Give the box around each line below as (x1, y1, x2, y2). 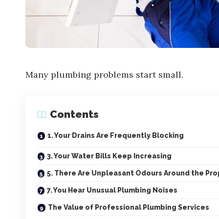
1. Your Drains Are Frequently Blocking (47, 131, 184, 139)
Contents (50, 108, 99, 120)
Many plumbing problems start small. (25, 69, 183, 80)
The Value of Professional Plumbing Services (48, 203, 209, 211)
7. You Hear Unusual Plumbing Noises (47, 186, 177, 194)
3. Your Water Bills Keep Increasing (47, 152, 172, 160)
